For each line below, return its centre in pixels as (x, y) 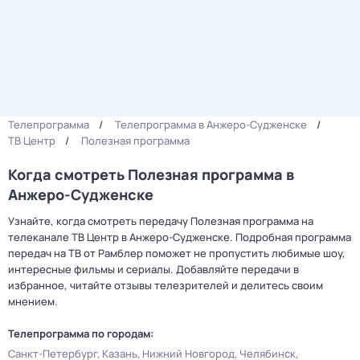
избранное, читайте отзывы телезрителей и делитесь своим (166, 285)
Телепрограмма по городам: (81, 333)
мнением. (33, 301)
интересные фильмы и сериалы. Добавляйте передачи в (153, 269)
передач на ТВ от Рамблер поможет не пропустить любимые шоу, (177, 253)
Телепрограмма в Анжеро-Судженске (211, 125)
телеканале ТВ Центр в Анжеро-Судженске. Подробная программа (180, 237)
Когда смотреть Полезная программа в (151, 174)
